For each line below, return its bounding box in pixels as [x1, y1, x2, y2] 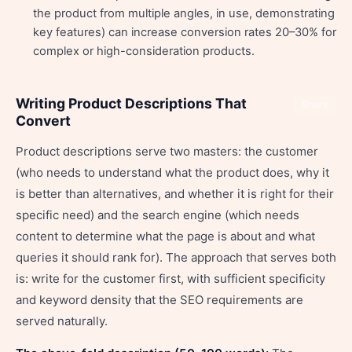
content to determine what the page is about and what [16, 229, 315, 244]
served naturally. [16, 313, 108, 328]
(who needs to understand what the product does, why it [16, 165, 329, 180]
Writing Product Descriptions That [16, 95, 247, 112]
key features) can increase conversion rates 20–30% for [33, 25, 336, 39]
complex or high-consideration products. [33, 44, 255, 58]
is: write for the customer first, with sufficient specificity [16, 271, 325, 286]
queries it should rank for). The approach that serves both [16, 250, 336, 265]
